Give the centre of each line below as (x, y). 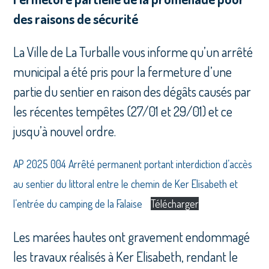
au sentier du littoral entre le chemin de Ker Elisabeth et (126, 184)
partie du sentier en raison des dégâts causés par (132, 92)
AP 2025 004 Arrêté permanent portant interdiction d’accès (133, 164)
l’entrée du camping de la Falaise (78, 204)
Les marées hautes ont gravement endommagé (132, 237)
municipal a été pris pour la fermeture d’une (123, 72)
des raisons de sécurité (76, 19)
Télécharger (174, 204)
